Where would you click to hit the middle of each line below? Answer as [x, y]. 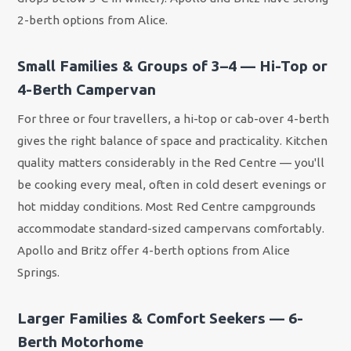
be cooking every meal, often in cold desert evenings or [172, 185]
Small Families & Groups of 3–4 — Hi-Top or [173, 65]
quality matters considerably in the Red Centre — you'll [171, 163]
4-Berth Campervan [87, 89]
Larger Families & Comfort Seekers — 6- [161, 318]
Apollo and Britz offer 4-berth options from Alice [154, 251]
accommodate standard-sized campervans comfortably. [171, 229]
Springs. [39, 273]
